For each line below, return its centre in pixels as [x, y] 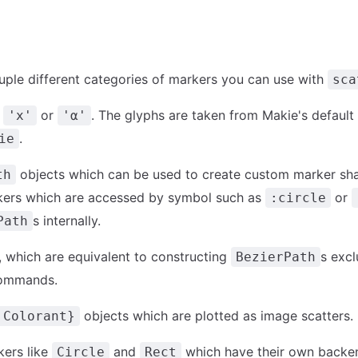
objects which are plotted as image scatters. [217, 316]
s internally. [67, 221]
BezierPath [276, 257]
